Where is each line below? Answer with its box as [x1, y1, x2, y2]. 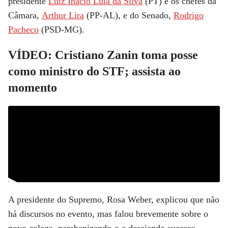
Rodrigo [174, 10, 204, 20]
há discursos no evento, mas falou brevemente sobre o [8, 209, 208, 219]
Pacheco [8, 24, 39, 35]
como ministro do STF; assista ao [8, 65, 181, 78]
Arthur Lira [42, 10, 84, 20]
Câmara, [8, 10, 42, 20]
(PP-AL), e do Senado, [84, 10, 174, 20]
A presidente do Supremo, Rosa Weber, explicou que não [8, 194, 219, 205]
